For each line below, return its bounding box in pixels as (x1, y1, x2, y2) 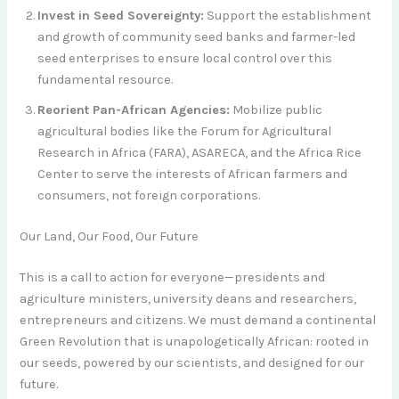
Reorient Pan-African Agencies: (37, 102, 231, 118)
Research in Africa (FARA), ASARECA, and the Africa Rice (37, 145, 362, 161)
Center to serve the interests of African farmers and (37, 167, 348, 183)
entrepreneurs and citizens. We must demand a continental (20, 313, 377, 329)
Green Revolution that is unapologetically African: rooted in (20, 334, 370, 350)
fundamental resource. (37, 72, 174, 88)
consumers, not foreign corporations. (37, 188, 261, 204)
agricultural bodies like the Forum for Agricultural (37, 124, 332, 140)
